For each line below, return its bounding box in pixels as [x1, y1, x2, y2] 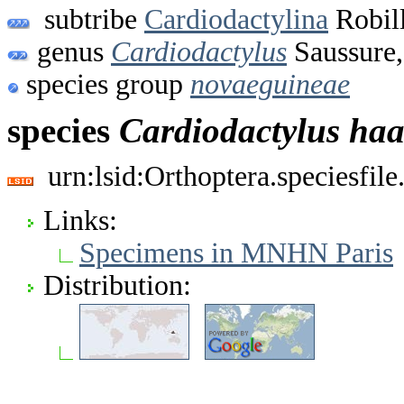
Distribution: [43, 269, 191, 301]
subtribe [30, 3, 144, 35]
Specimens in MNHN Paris [79, 236, 393, 269]
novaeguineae [190, 68, 350, 100]
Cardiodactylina [144, 3, 328, 35]
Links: [43, 204, 117, 236]
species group [19, 68, 190, 100]
